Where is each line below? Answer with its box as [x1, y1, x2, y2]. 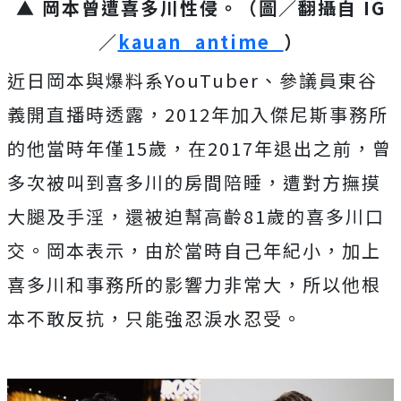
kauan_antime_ [117, 28, 284, 55]
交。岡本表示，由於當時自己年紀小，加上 [7, 236, 381, 263]
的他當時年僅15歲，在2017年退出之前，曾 [7, 134, 392, 161]
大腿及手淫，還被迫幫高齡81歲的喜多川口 [7, 202, 385, 229]
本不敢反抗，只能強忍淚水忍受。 [7, 304, 303, 331]
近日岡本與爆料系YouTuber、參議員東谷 [7, 66, 378, 93]
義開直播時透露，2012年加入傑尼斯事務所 [7, 100, 388, 127]
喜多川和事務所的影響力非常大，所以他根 [7, 270, 381, 297]
